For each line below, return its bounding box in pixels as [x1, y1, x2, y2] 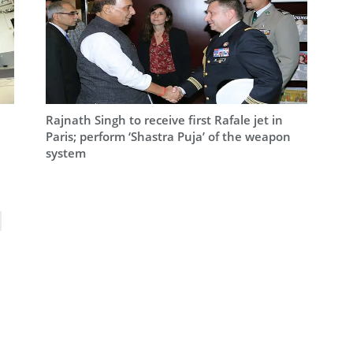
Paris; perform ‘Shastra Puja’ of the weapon [45, 128, 291, 145]
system [45, 145, 86, 162]
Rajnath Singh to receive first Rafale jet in [45, 112, 283, 128]
